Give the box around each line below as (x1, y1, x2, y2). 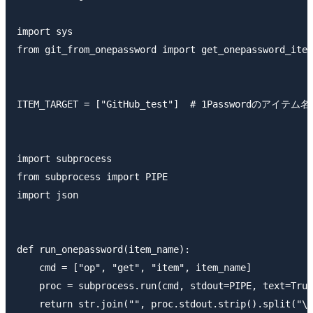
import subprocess (17, 153, 112, 165)
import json (17, 189, 78, 201)
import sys (17, 26, 73, 38)
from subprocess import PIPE (17, 171, 168, 183)
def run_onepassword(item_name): (17, 244, 190, 256)
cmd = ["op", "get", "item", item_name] (17, 262, 252, 274)
